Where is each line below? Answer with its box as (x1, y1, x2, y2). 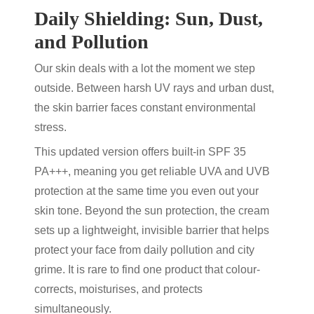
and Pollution (34, 31, 149, 53)
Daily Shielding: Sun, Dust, (34, 8, 263, 29)
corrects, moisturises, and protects (34, 283, 203, 295)
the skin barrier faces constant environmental (34, 102, 256, 114)
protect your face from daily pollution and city (34, 244, 254, 256)
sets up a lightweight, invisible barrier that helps (34, 224, 269, 236)
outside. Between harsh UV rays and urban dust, (34, 82, 274, 94)
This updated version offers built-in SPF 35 (34, 146, 246, 158)
